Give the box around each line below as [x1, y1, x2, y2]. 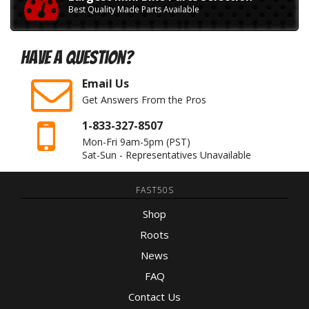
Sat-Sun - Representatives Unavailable [82, 148, 251, 161]
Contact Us [128, 290, 181, 303]
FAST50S [135, 184, 174, 196]
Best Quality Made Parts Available [68, 3, 199, 15]
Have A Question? [21, 48, 133, 68]
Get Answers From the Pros [82, 93, 206, 106]
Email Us [82, 76, 129, 91]
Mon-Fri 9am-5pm [82, 135, 166, 148]
